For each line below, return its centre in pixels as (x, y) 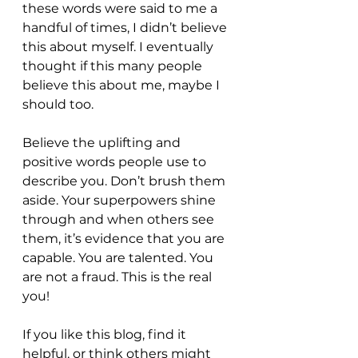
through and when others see (120, 220)
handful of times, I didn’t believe (126, 28)
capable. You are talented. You (119, 258)
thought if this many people (114, 66)
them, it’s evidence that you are (125, 239)
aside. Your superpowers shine (121, 201)
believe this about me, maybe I (123, 86)
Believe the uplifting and (103, 143)
